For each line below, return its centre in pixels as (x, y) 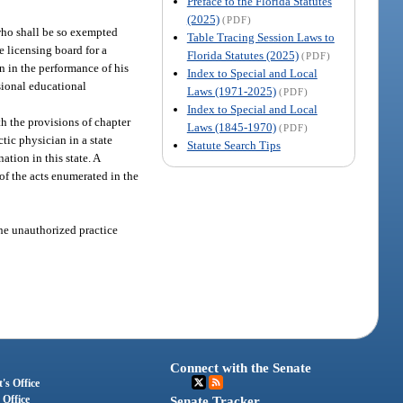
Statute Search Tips (233, 145)
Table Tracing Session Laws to (260, 37)
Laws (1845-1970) (231, 127)
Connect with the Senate (241, 368)
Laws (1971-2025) (231, 91)
